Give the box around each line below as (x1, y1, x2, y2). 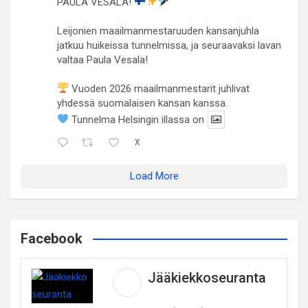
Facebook (21, 230, 82, 247)
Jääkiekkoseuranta (147, 269, 266, 286)
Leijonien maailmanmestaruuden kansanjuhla (57, 24, 259, 37)
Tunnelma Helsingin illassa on (69, 113, 205, 126)
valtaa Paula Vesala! (57, 53, 148, 66)
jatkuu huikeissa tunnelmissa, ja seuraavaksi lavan (57, 38, 281, 52)
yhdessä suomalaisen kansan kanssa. (57, 96, 228, 109)
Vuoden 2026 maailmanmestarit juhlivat (69, 82, 250, 95)
